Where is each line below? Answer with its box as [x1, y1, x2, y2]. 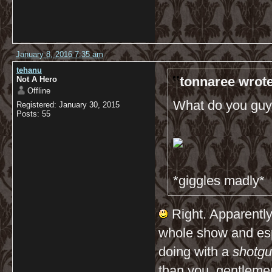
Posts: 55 [16, 109, 50, 118]
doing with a [158, 244, 233, 259]
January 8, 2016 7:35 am [16, 50, 103, 59]
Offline [27, 86, 50, 95]
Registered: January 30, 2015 [16, 100, 120, 109]
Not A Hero [16, 75, 57, 84]
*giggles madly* [173, 173, 265, 188]
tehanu [16, 66, 42, 75]
